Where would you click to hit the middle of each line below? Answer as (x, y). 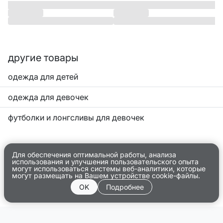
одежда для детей (43, 77)
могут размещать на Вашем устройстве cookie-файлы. (106, 176)
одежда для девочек (48, 97)
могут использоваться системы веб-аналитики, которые (109, 169)
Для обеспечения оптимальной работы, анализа (94, 155)
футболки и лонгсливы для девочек (76, 118)
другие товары (43, 58)
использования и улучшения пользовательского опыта (105, 162)
